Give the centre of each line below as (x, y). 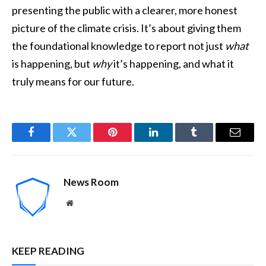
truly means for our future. (73, 82)
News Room (91, 182)
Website (86, 203)
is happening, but (52, 64)
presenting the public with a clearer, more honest (125, 10)
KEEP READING (48, 251)
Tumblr (209, 141)
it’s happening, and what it (173, 64)
